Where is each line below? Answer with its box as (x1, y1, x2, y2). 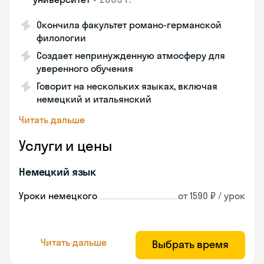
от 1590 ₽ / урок (178, 190, 245, 202)
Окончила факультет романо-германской (37, 19, 222, 31)
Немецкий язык (19, 165, 97, 179)
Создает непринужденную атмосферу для (37, 49, 225, 61)
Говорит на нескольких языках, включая (37, 80, 217, 92)
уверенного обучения (37, 62, 133, 74)
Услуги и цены (19, 137, 112, 154)
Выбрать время (152, 237, 229, 251)
